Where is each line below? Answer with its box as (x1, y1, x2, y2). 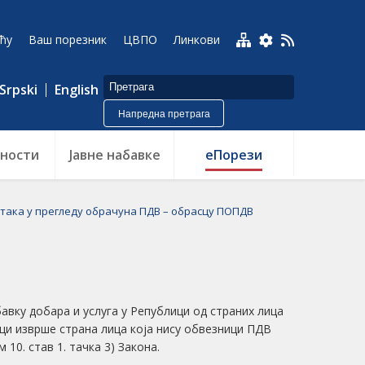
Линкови (174, 32, 220, 47)
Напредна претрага (117, 108, 210, 120)
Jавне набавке (68, 146, 161, 164)
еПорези (205, 146, 262, 164)
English (55, 81, 99, 99)
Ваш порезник (29, 32, 107, 47)
